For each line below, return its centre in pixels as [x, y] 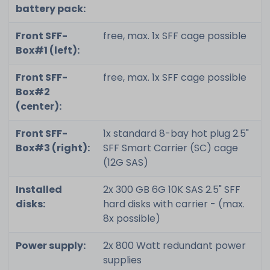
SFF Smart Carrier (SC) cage [170, 148]
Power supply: [50, 245]
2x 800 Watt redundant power [174, 245]
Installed [39, 189]
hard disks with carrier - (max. [174, 204]
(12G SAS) [125, 162]
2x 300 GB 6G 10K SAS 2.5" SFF [171, 189]
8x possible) [131, 218]
